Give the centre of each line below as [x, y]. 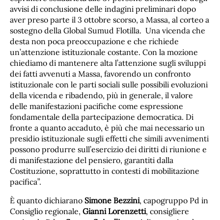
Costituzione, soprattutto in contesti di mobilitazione [105, 171]
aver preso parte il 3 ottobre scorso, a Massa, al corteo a [110, 20]
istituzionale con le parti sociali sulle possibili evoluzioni [109, 85]
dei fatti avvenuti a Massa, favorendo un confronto [100, 74]
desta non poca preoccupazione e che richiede [94, 41]
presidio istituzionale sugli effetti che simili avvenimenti [109, 139]
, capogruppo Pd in [174, 201]
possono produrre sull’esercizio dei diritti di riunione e [108, 150]
